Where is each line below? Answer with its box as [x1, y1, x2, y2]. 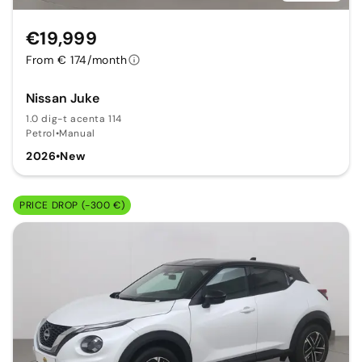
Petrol [26, 127, 56, 141]
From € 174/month [26, 53, 128, 68]
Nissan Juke [26, 90, 99, 107]
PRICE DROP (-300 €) [19, 199, 125, 213]
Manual [59, 127, 95, 141]
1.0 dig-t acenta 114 [26, 112, 122, 126]
